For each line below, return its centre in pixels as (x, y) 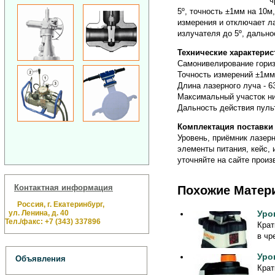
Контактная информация (64, 187)
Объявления (41, 259)
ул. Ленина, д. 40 (37, 213)
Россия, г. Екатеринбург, (59, 204)
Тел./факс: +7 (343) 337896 (53, 221)
